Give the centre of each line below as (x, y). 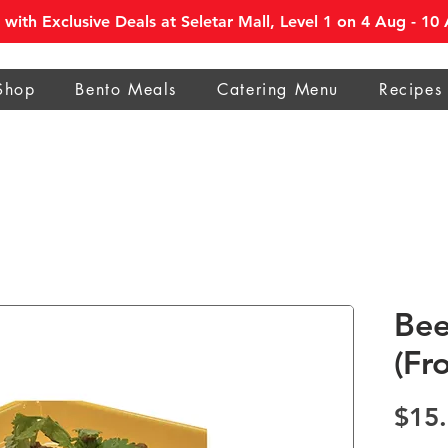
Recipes (410, 89)
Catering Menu (278, 89)
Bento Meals (126, 89)
